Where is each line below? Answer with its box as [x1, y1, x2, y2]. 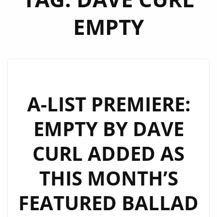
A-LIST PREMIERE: [27, 91, 190, 117]
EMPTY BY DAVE [33, 115, 184, 142]
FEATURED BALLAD [18, 189, 199, 216]
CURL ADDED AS [32, 140, 185, 167]
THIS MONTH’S [39, 165, 178, 191]
